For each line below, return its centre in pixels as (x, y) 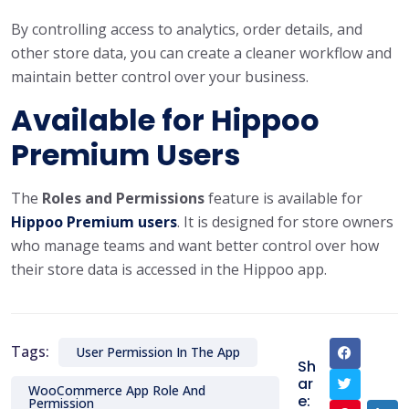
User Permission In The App (158, 351)
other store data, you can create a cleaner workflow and (201, 52)
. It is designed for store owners (285, 221)
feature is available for (283, 198)
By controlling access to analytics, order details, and (187, 29)
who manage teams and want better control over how (195, 245)
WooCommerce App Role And (117, 390)
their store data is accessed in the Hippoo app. (169, 269)
